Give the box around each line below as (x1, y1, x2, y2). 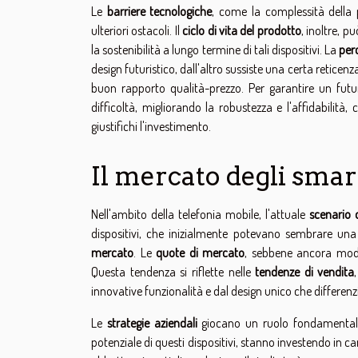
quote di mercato (156, 244, 245, 261)
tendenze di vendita (255, 263, 355, 280)
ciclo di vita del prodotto (182, 22, 301, 38)
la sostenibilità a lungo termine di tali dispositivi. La (91, 41, 340, 58)
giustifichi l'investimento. (91, 117, 211, 134)
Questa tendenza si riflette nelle (91, 263, 256, 280)
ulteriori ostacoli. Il (91, 22, 183, 38)
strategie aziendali (106, 314, 197, 331)
